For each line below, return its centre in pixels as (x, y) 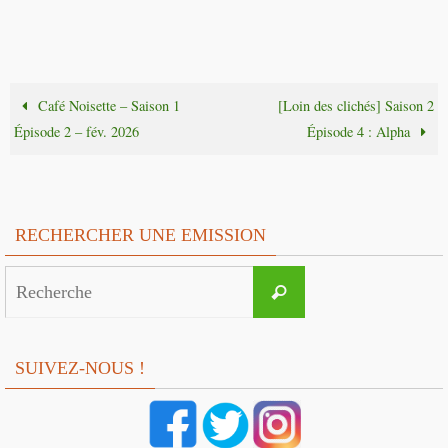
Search (323, 278)
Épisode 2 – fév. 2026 (77, 132)
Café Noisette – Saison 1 (107, 106)
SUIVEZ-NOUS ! (80, 368)
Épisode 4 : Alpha (360, 132)
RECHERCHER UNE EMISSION (140, 235)
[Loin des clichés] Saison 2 (355, 106)
